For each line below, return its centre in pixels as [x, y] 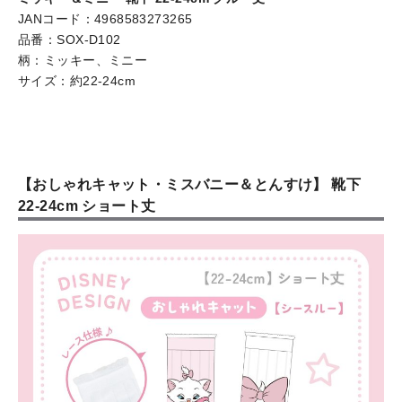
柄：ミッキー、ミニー [83, 60]
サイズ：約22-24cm [77, 80]
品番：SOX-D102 [70, 39]
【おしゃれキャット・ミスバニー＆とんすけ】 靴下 [190, 184]
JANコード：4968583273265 [105, 18]
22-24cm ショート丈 [87, 205]
